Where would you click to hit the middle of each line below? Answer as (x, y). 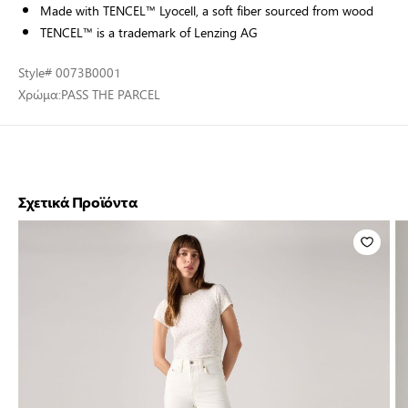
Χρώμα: (40, 94)
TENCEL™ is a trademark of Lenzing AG (149, 32)
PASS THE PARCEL (111, 94)
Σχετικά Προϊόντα (78, 202)
